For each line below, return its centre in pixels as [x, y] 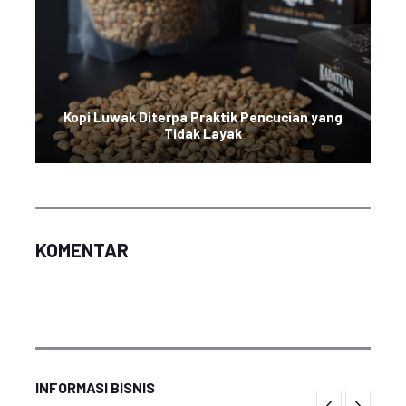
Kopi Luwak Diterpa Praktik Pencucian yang [203, 117]
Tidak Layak [203, 133]
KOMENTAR [82, 250]
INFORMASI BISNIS [95, 387]
